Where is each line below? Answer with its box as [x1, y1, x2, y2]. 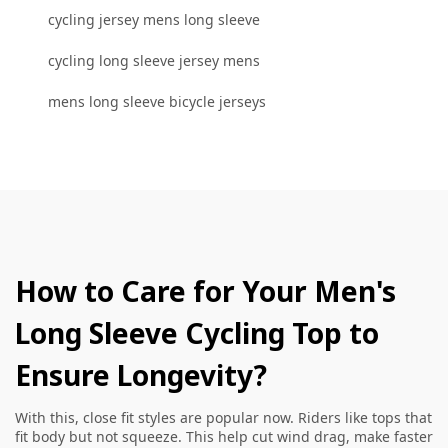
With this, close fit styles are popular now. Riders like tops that [15, 408, 432, 427]
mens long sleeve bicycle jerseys [48, 92, 266, 111]
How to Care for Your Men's [15, 272, 396, 310]
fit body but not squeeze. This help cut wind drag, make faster [15, 427, 433, 446]
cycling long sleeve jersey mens [48, 51, 260, 70]
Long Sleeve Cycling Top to [15, 314, 379, 352]
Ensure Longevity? [15, 356, 267, 394]
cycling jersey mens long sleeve [48, 10, 260, 29]
